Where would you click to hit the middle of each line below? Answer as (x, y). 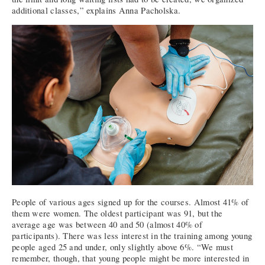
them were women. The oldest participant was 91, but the (117, 214)
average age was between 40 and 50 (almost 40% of (107, 225)
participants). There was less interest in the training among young (132, 236)
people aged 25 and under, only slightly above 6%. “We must (123, 247)
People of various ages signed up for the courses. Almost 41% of (130, 202)
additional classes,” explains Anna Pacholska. (96, 10)
